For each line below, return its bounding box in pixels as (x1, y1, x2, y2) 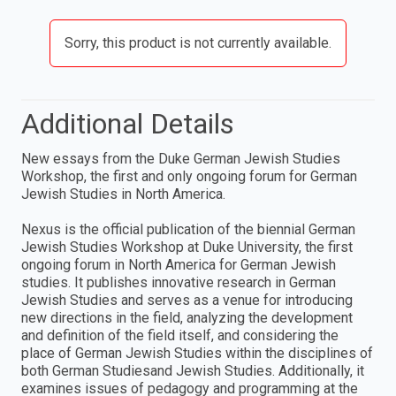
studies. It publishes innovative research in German (21, 274, 336, 291)
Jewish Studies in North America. (21, 186, 225, 202)
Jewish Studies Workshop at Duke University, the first (21, 239, 353, 255)
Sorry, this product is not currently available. (65, 34, 331, 51)
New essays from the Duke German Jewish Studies (21, 150, 340, 167)
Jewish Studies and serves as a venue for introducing (21, 292, 353, 308)
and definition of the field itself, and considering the (21, 327, 339, 344)
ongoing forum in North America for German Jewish (21, 256, 336, 273)
